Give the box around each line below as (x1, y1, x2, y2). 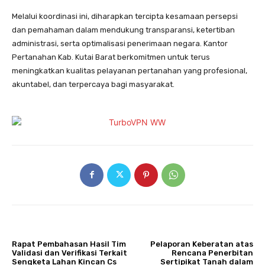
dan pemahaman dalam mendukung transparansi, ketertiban (12, 25, 235, 34)
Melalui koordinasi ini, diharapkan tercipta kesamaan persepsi (12, 11, 238, 21)
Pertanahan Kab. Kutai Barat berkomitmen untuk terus (12, 52, 210, 62)
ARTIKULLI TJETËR (193, 228, 253, 236)
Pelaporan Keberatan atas (150, 239, 253, 248)
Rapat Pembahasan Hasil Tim (12, 239, 126, 248)
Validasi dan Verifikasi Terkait (12, 248, 127, 257)
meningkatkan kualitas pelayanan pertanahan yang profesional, (12, 66, 247, 75)
